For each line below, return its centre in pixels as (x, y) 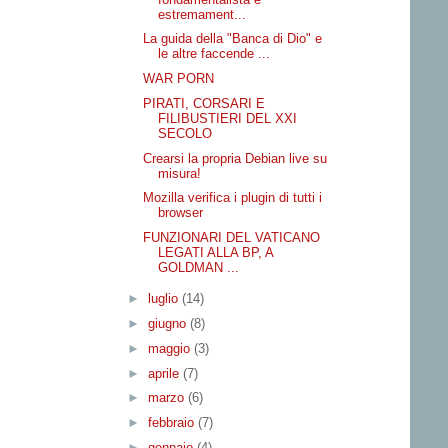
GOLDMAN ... (199, 268)
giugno (168, 324)
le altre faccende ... (214, 54)
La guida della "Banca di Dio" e (233, 39)
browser (181, 213)
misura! (180, 173)
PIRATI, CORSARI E (204, 103)
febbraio (172, 423)
